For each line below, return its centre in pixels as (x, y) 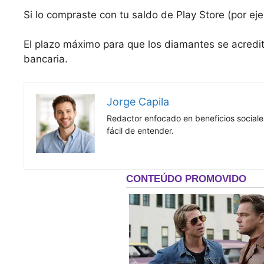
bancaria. (46, 59)
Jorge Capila (138, 101)
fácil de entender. (140, 130)
